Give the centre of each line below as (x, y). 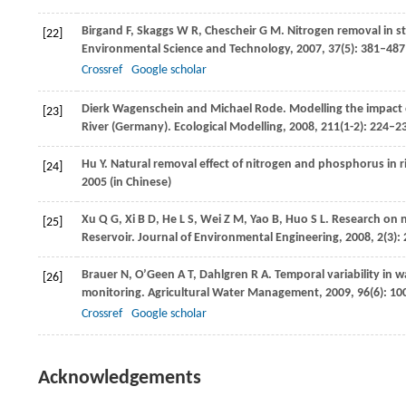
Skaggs (155, 31)
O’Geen (155, 275)
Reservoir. (108, 238)
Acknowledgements (120, 378)
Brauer (100, 275)
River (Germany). (126, 127)
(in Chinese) (139, 183)
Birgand (102, 31)
